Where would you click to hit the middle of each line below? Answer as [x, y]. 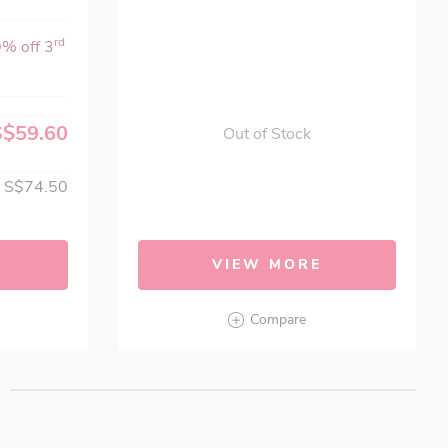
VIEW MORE [267, 264]
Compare [278, 319]
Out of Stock [267, 134]
